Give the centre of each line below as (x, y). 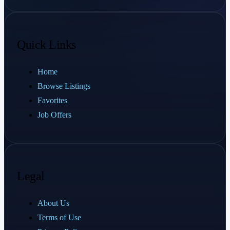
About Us (53, 203)
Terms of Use (59, 217)
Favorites (52, 100)
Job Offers (54, 114)
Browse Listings (64, 86)
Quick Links (46, 44)
